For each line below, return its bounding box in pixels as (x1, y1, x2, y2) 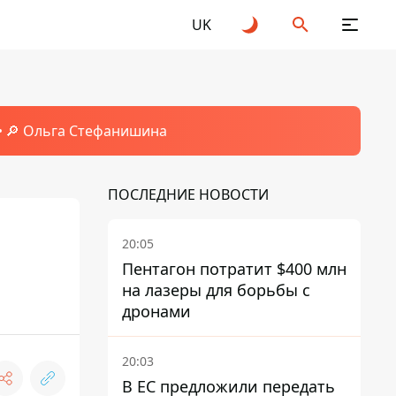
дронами (122, 301, 191, 322)
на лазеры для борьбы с (122, 279, 310, 301)
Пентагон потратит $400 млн (122, 258, 346, 279)
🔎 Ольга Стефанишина (4, 121, 167, 141)
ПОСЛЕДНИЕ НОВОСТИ (108, 185, 269, 204)
